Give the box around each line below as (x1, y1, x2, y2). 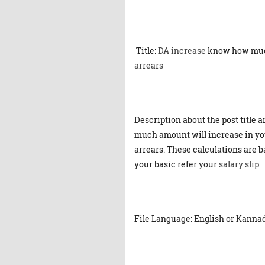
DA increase (158, 45, 206, 56)
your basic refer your (134, 159, 219, 170)
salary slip (219, 159, 259, 170)
